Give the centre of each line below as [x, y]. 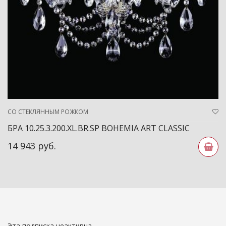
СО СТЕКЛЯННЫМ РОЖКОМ [48, 112]
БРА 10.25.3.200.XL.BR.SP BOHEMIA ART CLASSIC [99, 128]
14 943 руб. [32, 146]
